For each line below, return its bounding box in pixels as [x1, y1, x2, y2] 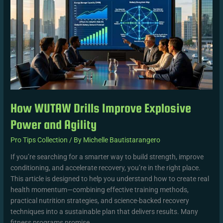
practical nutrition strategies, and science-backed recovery [10, 197, 190, 205]
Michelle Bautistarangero [83, 135, 161, 144]
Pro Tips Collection [10, 135, 68, 144]
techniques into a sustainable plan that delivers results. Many [10, 208, 199, 216]
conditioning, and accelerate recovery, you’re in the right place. [10, 164, 201, 172]
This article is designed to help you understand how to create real [10, 175, 210, 183]
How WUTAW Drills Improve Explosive [10, 101, 192, 115]
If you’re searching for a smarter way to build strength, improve [10, 153, 204, 161]
